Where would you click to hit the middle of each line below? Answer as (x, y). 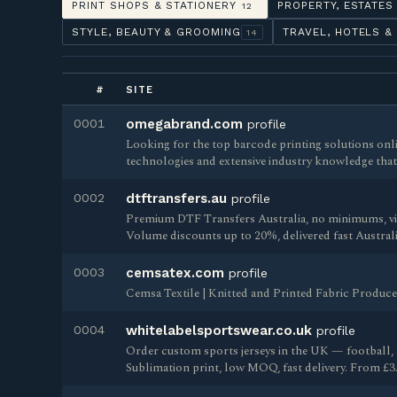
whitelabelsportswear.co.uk (219, 331)
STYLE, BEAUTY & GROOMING (157, 32)
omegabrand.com (184, 124)
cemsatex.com (175, 273)
